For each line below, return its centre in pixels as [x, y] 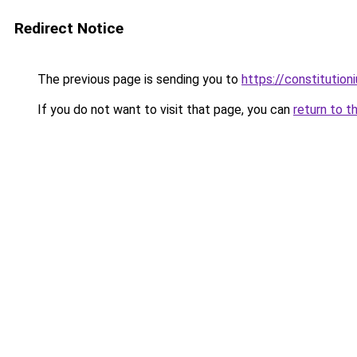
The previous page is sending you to [138, 79]
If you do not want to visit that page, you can [164, 110]
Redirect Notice [69, 28]
